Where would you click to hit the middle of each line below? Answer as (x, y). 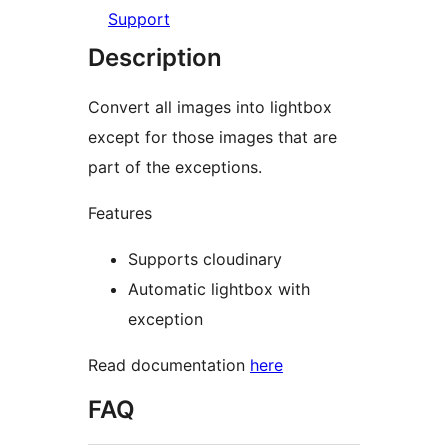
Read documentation (169, 364)
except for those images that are (212, 136)
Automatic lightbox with (219, 288)
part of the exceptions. (175, 166)
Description (155, 57)
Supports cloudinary (205, 258)
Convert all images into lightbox (210, 106)
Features (120, 212)
